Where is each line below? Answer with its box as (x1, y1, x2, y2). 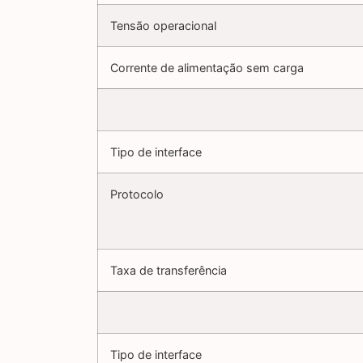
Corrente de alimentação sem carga (110, 61, 304, 75)
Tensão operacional (110, 19, 216, 33)
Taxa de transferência (110, 263, 227, 278)
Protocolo (110, 187, 164, 202)
